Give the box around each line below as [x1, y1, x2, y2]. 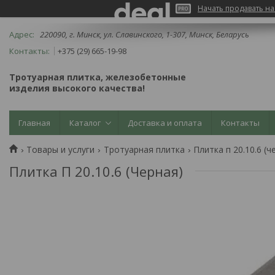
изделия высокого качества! [9, 82, 145, 94]
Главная [18, 117, 50, 128]
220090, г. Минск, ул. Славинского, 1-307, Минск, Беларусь [40, 29, 249, 40]
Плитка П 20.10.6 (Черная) [9, 161, 183, 180]
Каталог [69, 117, 101, 128]
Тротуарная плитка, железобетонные [9, 71, 186, 83]
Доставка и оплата [128, 117, 202, 128]
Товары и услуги [26, 143, 95, 155]
